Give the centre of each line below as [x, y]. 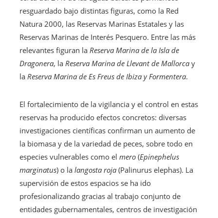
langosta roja [95, 170]
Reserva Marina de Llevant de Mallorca [127, 63]
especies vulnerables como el [69, 156]
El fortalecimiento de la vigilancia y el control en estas [109, 104]
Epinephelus [159, 156]
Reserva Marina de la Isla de [134, 50]
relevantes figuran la [54, 50]
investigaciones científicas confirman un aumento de [107, 130]
